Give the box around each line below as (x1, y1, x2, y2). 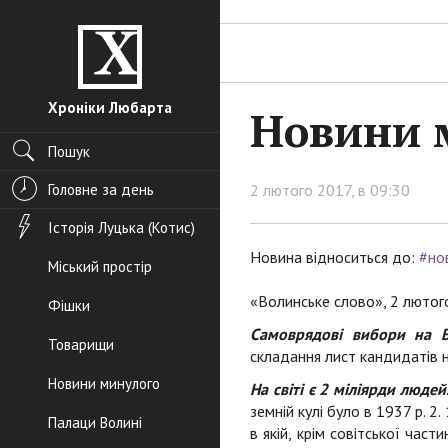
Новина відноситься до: (250, 247, 415, 267)
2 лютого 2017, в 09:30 (250, 180, 410, 200)
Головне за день (48, 180, 154, 199)
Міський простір (48, 257, 152, 276)
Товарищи (48, 335, 114, 354)
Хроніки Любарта (48, 98, 172, 117)
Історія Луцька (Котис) (48, 218, 195, 237)
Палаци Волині (48, 413, 142, 432)
